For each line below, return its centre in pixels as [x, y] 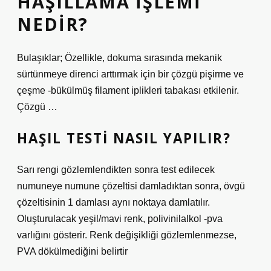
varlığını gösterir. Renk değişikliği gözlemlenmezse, [127, 235]
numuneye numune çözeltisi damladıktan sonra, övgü [131, 186]
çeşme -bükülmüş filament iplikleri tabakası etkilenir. [128, 90]
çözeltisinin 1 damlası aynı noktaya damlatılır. [113, 202]
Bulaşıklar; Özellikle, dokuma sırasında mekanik [119, 58]
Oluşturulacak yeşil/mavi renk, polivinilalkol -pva [120, 219]
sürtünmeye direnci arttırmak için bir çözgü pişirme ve [130, 74]
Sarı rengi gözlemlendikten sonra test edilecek [116, 170]
